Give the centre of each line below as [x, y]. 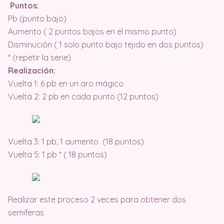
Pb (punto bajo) [37, 18]
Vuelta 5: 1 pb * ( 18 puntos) [57, 154]
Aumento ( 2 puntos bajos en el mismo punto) [92, 31]
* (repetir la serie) [39, 57]
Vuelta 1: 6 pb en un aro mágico [67, 83]
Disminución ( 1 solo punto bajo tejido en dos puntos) [106, 44]
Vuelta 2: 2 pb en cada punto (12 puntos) [83, 96]
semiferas [26, 212]
